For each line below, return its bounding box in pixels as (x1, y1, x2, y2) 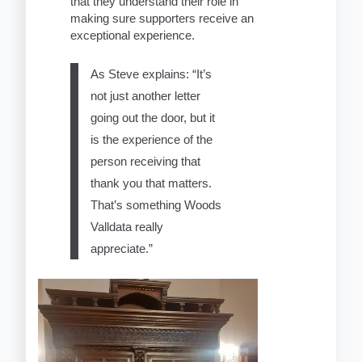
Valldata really (90, 220, 164, 234)
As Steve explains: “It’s (90, 67, 213, 82)
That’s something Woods (90, 198, 222, 213)
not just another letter (90, 89, 201, 103)
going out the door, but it (90, 111, 216, 125)
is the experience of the (90, 133, 213, 147)
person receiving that (90, 154, 201, 169)
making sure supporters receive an (70, 11, 255, 26)
